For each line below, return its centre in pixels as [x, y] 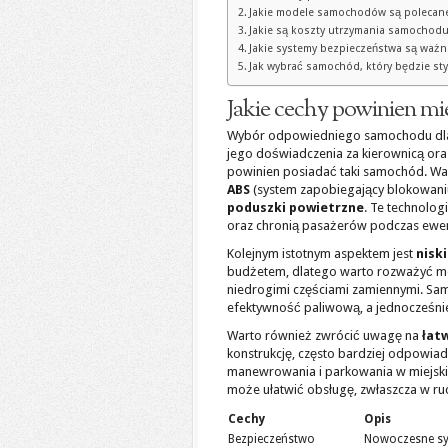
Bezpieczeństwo [271, 439]
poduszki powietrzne [295, 207]
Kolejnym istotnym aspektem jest [321, 253]
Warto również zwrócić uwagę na [324, 335]
